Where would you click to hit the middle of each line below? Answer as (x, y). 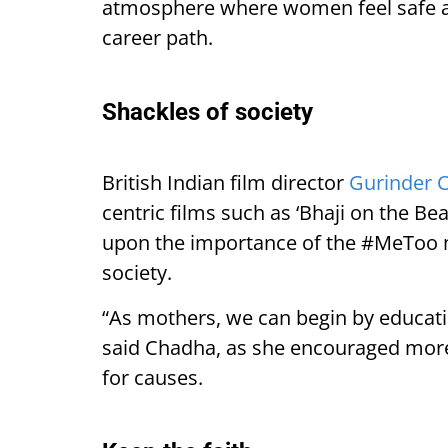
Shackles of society (207, 111)
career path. (157, 37)
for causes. (152, 377)
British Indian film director (225, 182)
